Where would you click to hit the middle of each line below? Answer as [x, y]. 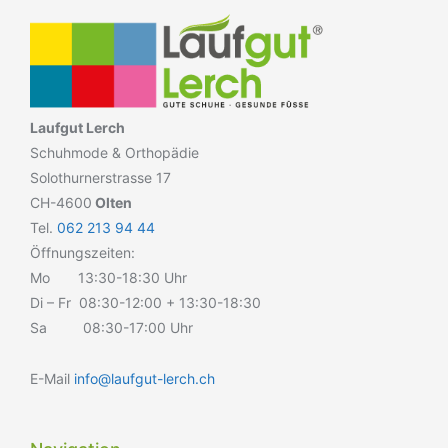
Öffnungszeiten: [82, 252]
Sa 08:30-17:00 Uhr [111, 327]
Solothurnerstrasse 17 [100, 177]
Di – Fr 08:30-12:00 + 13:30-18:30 [145, 302]
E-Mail [52, 378]
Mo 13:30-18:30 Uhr [108, 277]
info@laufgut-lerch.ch [144, 378]
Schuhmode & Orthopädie [114, 152]
